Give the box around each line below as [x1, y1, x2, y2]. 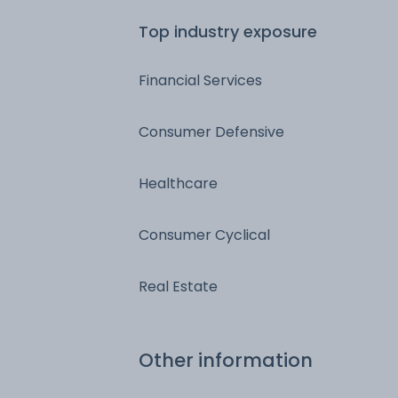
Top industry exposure [139, 20, 317, 43]
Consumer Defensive [139, 121, 284, 142]
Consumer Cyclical [139, 224, 270, 245]
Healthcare [139, 172, 218, 194]
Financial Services [139, 69, 262, 91]
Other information [139, 346, 313, 373]
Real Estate [139, 275, 218, 297]
